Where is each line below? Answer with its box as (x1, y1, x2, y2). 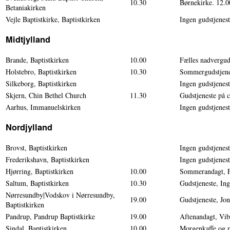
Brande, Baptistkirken (6, 54, 69, 65)
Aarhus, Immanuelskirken (6, 102, 81, 112)
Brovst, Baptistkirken (6, 142, 67, 152)
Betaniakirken (6, 2, 46, 12)
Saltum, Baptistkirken (6, 178, 69, 188)
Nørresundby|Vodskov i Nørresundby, (6, 189, 115, 200)
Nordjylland (6, 121, 52, 133)
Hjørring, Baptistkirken (6, 166, 73, 176)
